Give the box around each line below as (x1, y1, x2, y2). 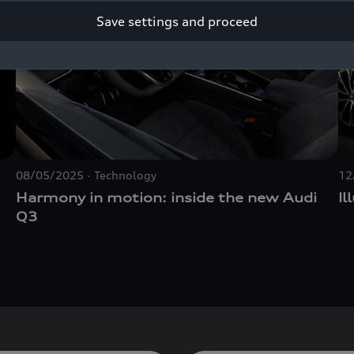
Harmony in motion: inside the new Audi (16, 190, 317, 206)
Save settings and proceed (96, 13, 258, 29)
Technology (94, 168, 156, 183)
